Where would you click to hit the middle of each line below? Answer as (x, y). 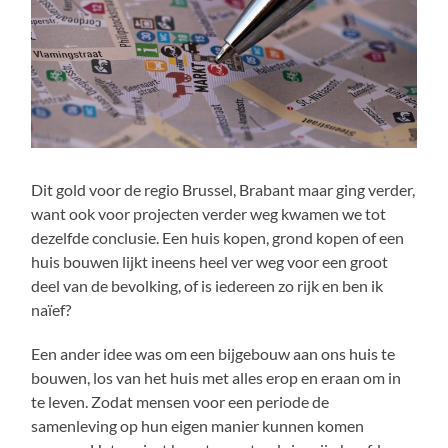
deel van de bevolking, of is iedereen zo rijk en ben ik (207, 285)
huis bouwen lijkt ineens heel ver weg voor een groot (210, 261)
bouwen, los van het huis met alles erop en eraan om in (216, 377)
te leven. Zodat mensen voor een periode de (180, 401)
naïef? (51, 309)
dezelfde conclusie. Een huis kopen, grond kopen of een (218, 237)
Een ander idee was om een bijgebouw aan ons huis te (213, 353)
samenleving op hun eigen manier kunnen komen (198, 425)
